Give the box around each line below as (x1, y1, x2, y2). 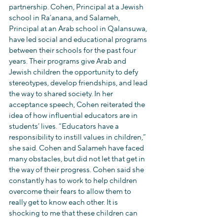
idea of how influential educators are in (9, 111, 139, 120)
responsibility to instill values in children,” (9, 133, 147, 142)
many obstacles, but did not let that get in (9, 154, 147, 164)
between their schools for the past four (9, 46, 138, 55)
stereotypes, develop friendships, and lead (9, 78, 149, 88)
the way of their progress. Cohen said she (9, 165, 146, 175)
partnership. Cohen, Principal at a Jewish (9, 2, 145, 12)
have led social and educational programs (9, 35, 148, 44)
